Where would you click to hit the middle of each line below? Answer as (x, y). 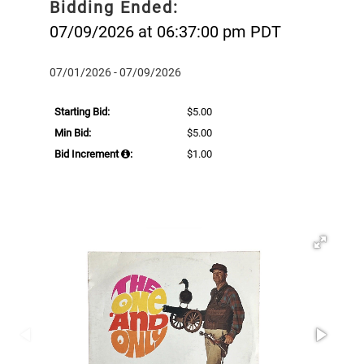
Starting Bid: (82, 111)
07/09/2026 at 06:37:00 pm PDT (165, 31)
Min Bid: (73, 132)
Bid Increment (88, 154)
